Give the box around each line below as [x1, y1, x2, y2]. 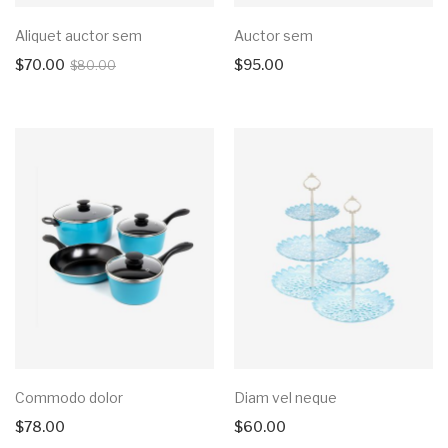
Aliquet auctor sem [15, 26, 142, 44]
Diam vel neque [234, 388, 337, 406]
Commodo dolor [15, 388, 123, 406]
